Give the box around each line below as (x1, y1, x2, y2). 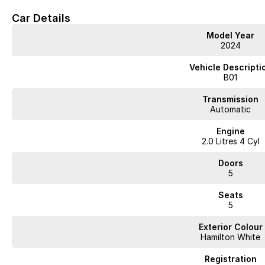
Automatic (210, 104, 251, 114)
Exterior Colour (198, 222, 263, 232)
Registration (204, 254, 257, 264)
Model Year (206, 30, 255, 40)
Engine (216, 126, 245, 136)
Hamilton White (201, 232, 261, 242)
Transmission (202, 94, 259, 104)
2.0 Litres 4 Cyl (201, 136, 260, 146)
